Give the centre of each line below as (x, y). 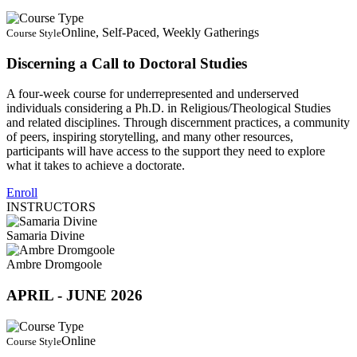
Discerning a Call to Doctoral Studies (127, 63)
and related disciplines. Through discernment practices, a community (178, 123)
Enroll (22, 193)
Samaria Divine (45, 236)
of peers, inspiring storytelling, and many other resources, (150, 137)
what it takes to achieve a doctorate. (96, 166)
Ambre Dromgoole (54, 265)
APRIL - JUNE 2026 (75, 295)
